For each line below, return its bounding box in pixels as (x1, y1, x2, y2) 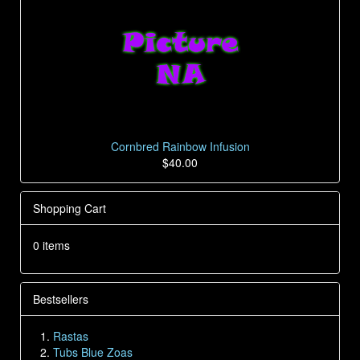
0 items (33, 237, 70, 254)
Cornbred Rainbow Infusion (110, 138, 250, 155)
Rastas (53, 328, 88, 345)
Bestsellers (33, 291, 88, 308)
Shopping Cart (33, 200, 106, 217)
